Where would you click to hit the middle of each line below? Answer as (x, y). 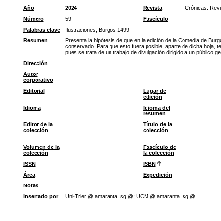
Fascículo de (159, 147)
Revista (152, 8)
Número (33, 19)
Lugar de (154, 91)
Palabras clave (41, 30)
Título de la (157, 124)
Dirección (35, 63)
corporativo (38, 80)
